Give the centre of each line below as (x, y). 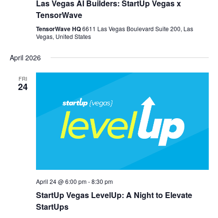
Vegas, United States (63, 36)
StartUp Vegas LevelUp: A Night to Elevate (114, 195)
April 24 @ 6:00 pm (61, 181)
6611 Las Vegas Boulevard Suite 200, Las (137, 29)
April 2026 (25, 58)
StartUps (52, 206)
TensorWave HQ (59, 29)
